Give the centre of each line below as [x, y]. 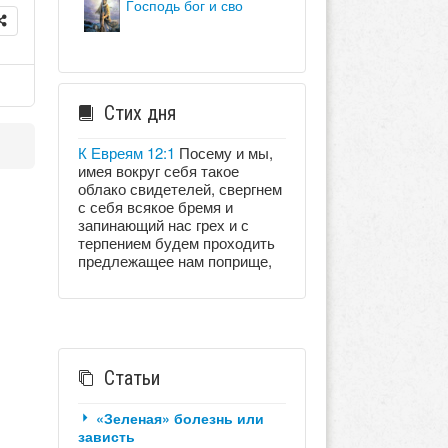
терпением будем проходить [176, 242]
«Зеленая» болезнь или [179, 417]
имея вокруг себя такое [158, 170]
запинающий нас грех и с [163, 224]
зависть [106, 435]
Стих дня [139, 112]
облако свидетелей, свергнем [179, 188]
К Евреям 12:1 [126, 152]
